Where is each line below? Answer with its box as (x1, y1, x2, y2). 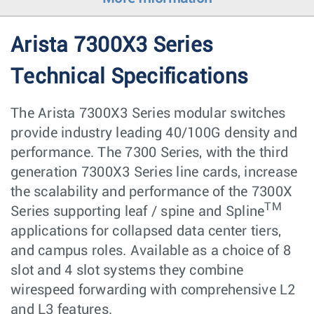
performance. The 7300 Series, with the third (11, 145, 288, 160)
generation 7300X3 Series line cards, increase (11, 165, 298, 179)
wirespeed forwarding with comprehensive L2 (11, 282, 296, 297)
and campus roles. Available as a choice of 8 (11, 243, 291, 258)
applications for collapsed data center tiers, (11, 224, 282, 238)
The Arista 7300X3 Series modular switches (11, 106, 286, 121)
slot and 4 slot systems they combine (11, 263, 243, 278)
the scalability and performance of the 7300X (11, 184, 292, 199)
